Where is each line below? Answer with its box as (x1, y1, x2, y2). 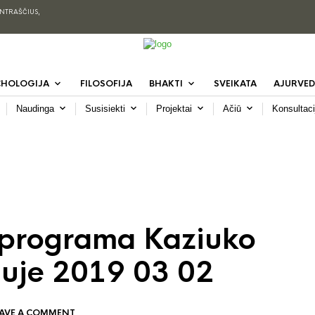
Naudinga (16, 103, 54, 114)
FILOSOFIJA (79, 77, 132, 89)
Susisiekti (85, 103, 125, 114)
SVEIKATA (213, 77, 257, 89)
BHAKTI (148, 77, 183, 89)
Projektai (156, 103, 192, 114)
